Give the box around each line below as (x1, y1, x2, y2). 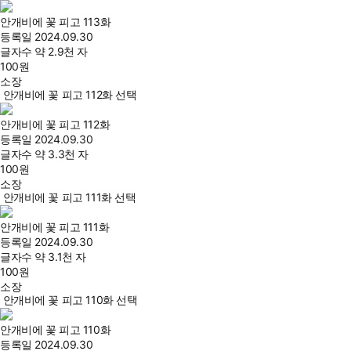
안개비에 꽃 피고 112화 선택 (2, 88, 137, 102)
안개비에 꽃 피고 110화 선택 (2, 293, 138, 307)
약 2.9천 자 (34, 45, 88, 59)
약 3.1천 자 (34, 250, 86, 264)
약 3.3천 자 (34, 147, 89, 161)
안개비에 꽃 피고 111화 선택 (2, 190, 136, 204)
